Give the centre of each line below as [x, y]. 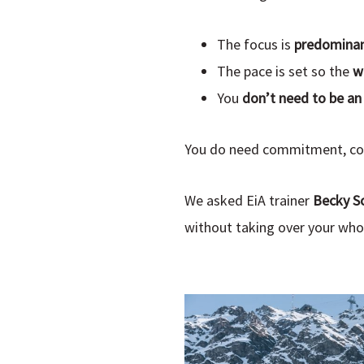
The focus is [256, 45]
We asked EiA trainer [249, 201]
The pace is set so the [285, 71]
